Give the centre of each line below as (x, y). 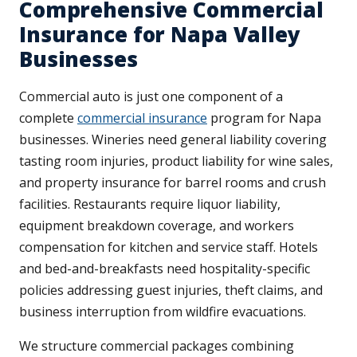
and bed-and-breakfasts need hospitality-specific (165, 269)
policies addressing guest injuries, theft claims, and (171, 290)
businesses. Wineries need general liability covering (173, 140)
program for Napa (264, 118)
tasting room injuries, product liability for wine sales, (176, 161)
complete (48, 118)
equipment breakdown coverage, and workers (157, 226)
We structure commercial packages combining (157, 346)
